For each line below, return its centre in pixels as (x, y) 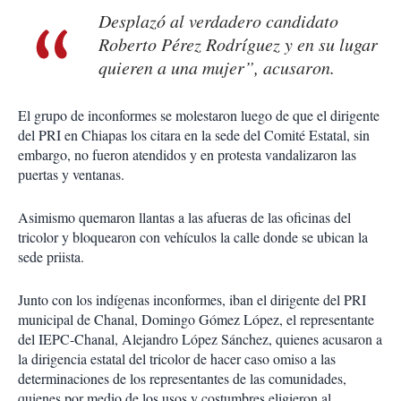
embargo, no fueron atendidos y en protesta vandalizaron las (187, 155)
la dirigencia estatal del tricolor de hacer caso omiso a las (177, 359)
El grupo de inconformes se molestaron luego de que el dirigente (199, 115)
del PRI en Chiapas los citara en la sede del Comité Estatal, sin (194, 135)
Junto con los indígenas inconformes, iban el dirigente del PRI (192, 300)
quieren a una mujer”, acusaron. (217, 68)
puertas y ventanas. (71, 175)
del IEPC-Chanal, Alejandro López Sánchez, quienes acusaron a (200, 339)
